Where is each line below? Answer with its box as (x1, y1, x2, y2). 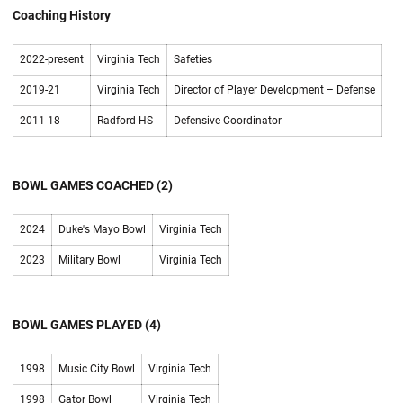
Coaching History (13, 7, 111, 22)
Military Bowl (58, 253, 121, 266)
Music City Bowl (58, 362, 135, 375)
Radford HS (97, 113, 153, 127)
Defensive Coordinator (174, 113, 282, 127)
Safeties (174, 52, 212, 66)
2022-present (20, 52, 84, 66)
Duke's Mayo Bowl (58, 222, 146, 236)
